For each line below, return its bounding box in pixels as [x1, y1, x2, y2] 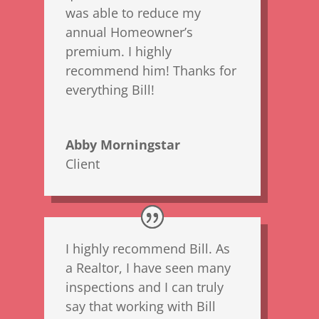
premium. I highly [66, 43, 172, 61]
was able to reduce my [66, 4, 202, 22]
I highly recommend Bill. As [66, 239, 231, 257]
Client [66, 155, 100, 173]
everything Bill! [66, 81, 155, 99]
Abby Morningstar [66, 136, 181, 154]
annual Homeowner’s [66, 23, 194, 41]
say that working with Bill [66, 297, 216, 315]
